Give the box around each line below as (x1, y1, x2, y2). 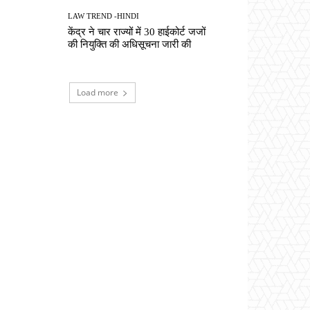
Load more (77, 86, 118, 98)
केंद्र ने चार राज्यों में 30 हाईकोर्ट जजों (68, 26, 206, 37)
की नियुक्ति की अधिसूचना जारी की (68, 38, 192, 50)
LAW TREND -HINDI (68, 11, 140, 20)
